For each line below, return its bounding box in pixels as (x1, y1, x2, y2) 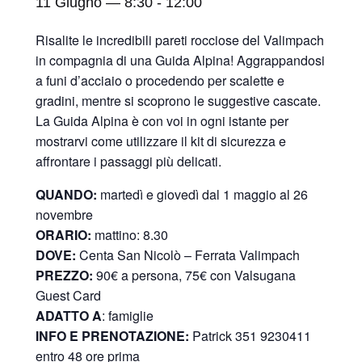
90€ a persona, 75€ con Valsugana (96, 265, 296, 284)
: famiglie (102, 305, 154, 325)
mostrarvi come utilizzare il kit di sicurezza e (36, 131, 286, 150)
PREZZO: (36, 265, 96, 284)
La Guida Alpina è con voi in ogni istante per (36, 111, 288, 130)
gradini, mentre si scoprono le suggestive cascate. (36, 90, 321, 110)
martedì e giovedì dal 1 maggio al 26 (100, 184, 308, 204)
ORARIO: (36, 225, 95, 244)
